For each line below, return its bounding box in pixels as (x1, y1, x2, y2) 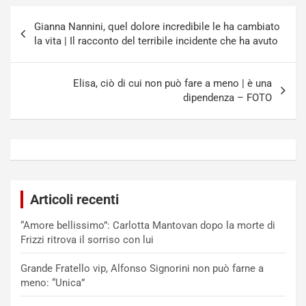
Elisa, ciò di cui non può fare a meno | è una (73, 77, 272, 90)
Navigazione (10, 6, 102, 27)
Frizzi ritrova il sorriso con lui (20, 234, 154, 247)
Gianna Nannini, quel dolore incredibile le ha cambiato (34, 20, 280, 33)
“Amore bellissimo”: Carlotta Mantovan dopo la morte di (20, 219, 275, 232)
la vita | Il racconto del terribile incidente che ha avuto (34, 35, 278, 48)
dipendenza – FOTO (183, 92, 272, 105)
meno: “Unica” (20, 277, 85, 290)
